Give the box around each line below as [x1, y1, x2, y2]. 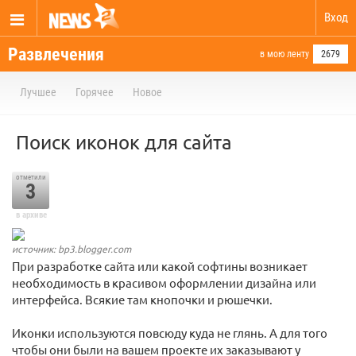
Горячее [75, 86, 114, 99]
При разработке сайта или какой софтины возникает [12, 258, 308, 274]
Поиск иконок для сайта [16, 130, 232, 153]
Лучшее [20, 86, 56, 99]
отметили [15, 173, 46, 181]
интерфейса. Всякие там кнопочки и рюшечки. [12, 292, 273, 308]
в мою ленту [260, 48, 309, 60]
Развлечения [8, 44, 104, 64]
